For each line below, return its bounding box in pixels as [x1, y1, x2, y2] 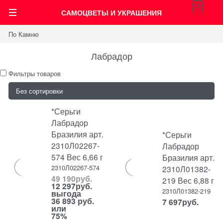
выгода [51, 188, 82, 200]
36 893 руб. [51, 195, 95, 207]
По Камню [8, 29, 39, 39]
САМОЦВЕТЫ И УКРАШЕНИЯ [61, 7, 162, 17]
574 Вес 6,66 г [51, 151, 104, 162]
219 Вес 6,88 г [162, 175, 215, 186]
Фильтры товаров [8, 68, 61, 78]
